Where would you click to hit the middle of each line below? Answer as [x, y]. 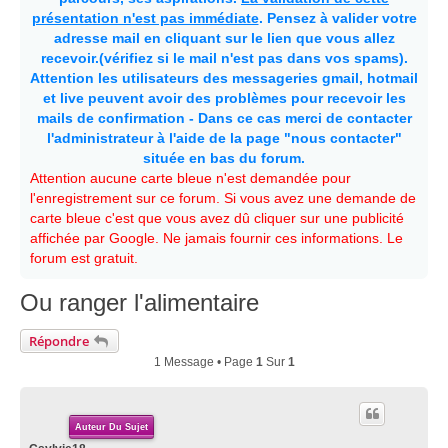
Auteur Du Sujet [111, 426]
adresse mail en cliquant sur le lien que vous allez [224, 38]
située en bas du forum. [224, 158]
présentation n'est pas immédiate [145, 18]
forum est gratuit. [84, 258]
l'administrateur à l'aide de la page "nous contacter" [224, 138]
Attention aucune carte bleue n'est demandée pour [190, 178]
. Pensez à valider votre [337, 18]
